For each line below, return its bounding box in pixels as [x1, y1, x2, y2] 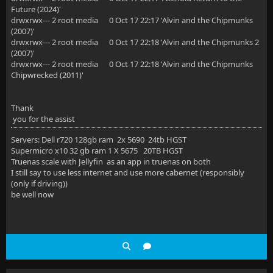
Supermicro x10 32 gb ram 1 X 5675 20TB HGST [11, 145, 183, 156]
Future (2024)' [11, 4, 61, 15]
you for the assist [11, 113, 75, 124]
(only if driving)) [11, 178, 68, 189]
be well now [11, 189, 54, 200]
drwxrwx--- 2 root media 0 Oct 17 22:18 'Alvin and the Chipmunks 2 [11, 37, 259, 48]
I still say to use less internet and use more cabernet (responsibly [11, 167, 244, 178]
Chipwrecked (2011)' [11, 69, 83, 80]
